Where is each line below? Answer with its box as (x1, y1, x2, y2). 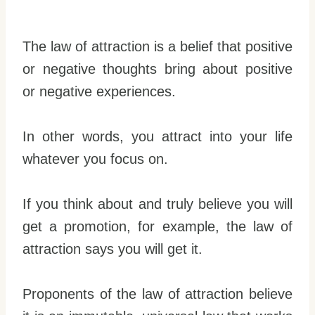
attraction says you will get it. (22, 240, 202, 257)
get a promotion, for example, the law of (22, 218, 292, 234)
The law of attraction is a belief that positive (22, 38, 292, 54)
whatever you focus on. (22, 150, 168, 167)
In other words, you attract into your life (22, 128, 292, 144)
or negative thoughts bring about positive (22, 60, 292, 77)
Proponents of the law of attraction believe (22, 285, 292, 302)
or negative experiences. (22, 83, 176, 99)
